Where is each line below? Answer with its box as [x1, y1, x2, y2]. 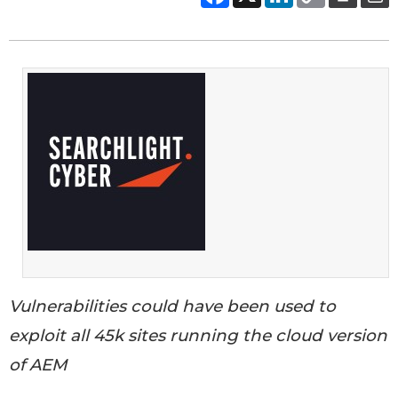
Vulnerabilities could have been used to [9, 295, 336, 316]
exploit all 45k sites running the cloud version [9, 324, 387, 346]
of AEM [9, 354, 68, 375]
